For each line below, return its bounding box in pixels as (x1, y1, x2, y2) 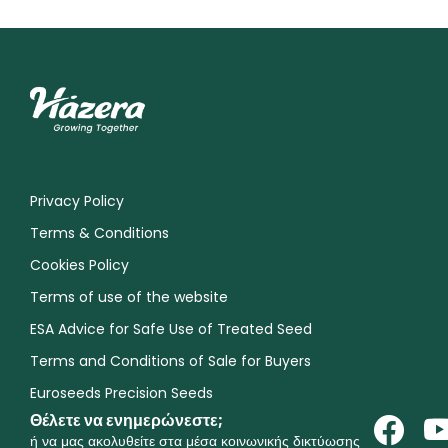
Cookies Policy (30, 254, 129, 275)
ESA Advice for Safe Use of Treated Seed (30, 318, 312, 339)
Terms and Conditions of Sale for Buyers (30, 350, 311, 371)
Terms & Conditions (30, 222, 169, 243)
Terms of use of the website (30, 286, 228, 307)
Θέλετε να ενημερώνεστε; (30, 408, 223, 432)
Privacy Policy (30, 190, 124, 211)
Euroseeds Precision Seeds (30, 382, 213, 403)
